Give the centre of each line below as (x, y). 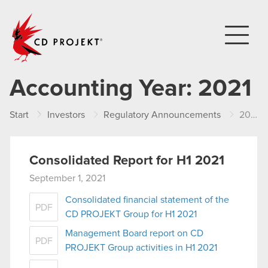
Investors (66, 115)
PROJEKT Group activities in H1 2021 (141, 247)
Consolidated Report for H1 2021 (127, 161)
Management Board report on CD (134, 233)
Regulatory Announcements (162, 115)
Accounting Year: (104, 89)
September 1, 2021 (67, 178)
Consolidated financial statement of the (147, 200)
